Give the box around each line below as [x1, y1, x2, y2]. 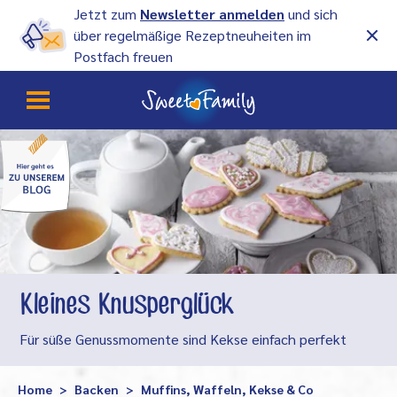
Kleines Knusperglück [19, 292, 234, 320]
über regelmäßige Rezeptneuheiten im [74, 26, 311, 44]
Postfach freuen [74, 47, 173, 66]
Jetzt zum [74, 4, 140, 23]
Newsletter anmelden [140, 4, 284, 23]
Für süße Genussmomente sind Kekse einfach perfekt [19, 330, 346, 349]
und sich [284, 4, 338, 23]
